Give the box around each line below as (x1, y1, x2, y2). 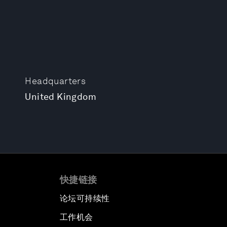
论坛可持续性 (60, 194, 110, 203)
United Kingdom (25, 91, 96, 102)
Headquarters (25, 75, 86, 86)
